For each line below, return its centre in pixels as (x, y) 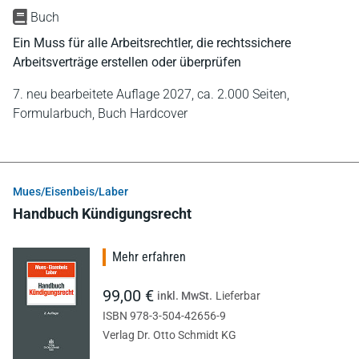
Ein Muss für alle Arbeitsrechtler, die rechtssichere (152, 42)
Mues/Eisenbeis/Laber (71, 191)
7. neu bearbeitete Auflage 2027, (105, 94)
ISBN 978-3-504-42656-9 (164, 315)
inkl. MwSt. (185, 295)
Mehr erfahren (149, 256)
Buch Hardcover (143, 113)
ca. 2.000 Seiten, (243, 94)
